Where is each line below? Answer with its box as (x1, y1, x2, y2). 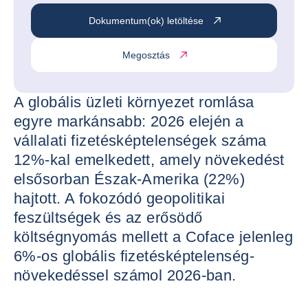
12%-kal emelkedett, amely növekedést (14, 151, 285, 168)
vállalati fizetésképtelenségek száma (14, 132, 267, 149)
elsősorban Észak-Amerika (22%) (14, 170, 245, 188)
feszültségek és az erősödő (14, 209, 203, 226)
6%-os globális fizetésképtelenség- (14, 247, 254, 265)
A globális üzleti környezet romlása (14, 93, 254, 111)
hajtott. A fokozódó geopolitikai (14, 190, 225, 207)
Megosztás (122, 49, 170, 60)
